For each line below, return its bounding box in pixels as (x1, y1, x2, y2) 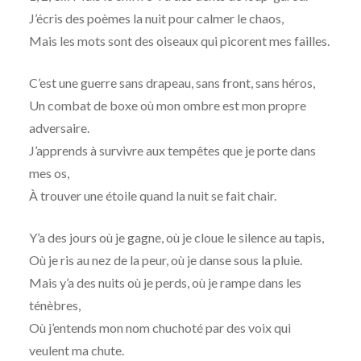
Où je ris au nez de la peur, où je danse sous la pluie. (28, 252, 302, 268)
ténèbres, (28, 297, 81, 313)
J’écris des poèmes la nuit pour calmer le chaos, (28, 10, 284, 27)
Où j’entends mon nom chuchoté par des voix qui (28, 320, 291, 336)
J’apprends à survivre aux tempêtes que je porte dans (28, 143, 316, 159)
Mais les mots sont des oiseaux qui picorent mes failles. (28, 33, 330, 49)
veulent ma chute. (28, 342, 124, 359)
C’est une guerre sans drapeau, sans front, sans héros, (28, 75, 315, 91)
